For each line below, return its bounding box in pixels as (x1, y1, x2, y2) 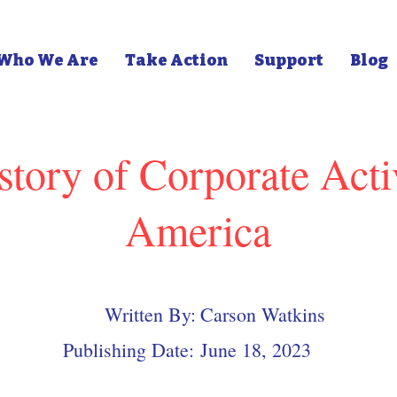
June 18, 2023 (200, 337, 311, 362)
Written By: (105, 301, 196, 327)
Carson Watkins (200, 301, 325, 327)
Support (254, 51, 323, 70)
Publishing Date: (63, 337, 200, 362)
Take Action (125, 51, 228, 70)
